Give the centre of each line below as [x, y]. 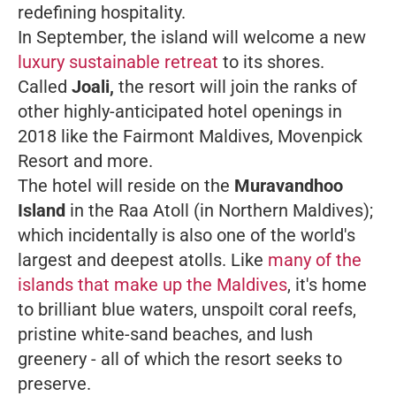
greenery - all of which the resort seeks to [180, 358]
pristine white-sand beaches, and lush [165, 334]
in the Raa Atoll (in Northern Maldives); [219, 210]
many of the [315, 259]
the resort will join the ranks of [236, 86]
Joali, [93, 86]
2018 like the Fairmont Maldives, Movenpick [190, 136]
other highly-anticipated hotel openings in [180, 111]
